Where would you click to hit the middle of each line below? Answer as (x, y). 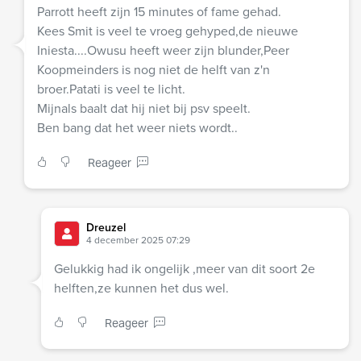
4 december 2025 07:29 (138, 241)
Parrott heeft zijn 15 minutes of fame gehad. (159, 12)
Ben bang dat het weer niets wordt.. (137, 128)
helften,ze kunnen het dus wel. (141, 288)
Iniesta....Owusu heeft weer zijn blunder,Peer (163, 51)
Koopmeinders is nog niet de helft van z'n (154, 70)
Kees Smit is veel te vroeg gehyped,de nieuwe (168, 31)
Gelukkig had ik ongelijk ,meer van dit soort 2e (184, 269)
